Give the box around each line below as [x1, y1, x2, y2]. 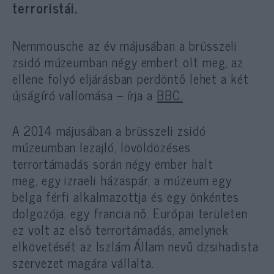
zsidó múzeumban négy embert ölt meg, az [12, 51, 244, 72]
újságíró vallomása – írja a [12, 84, 157, 105]
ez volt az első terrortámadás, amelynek [12, 218, 229, 240]
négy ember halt [122, 152, 213, 174]
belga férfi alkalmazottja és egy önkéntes [12, 185, 240, 207]
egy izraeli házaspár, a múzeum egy [41, 169, 232, 190]
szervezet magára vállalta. [12, 251, 155, 273]
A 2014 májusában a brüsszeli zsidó [12, 119, 206, 141]
